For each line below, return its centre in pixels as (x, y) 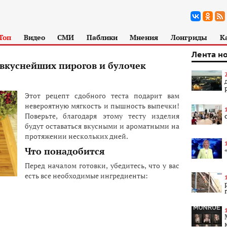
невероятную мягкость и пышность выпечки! (102, 106)
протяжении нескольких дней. (77, 136)
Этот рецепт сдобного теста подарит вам (102, 96)
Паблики (102, 37)
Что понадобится (65, 151)
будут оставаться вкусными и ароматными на (102, 126)
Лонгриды (189, 37)
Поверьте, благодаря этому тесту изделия (102, 116)
